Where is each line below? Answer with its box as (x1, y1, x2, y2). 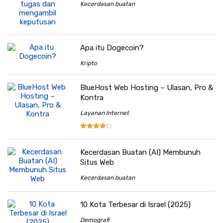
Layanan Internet (80, 109, 129, 116)
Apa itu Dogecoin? (80, 43, 144, 52)
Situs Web (80, 157, 114, 167)
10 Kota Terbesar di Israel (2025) (80, 200, 191, 209)
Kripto (80, 59, 98, 67)
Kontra (80, 93, 104, 102)
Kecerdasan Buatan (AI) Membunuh (80, 147, 201, 157)
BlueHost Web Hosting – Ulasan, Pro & (80, 83, 214, 92)
